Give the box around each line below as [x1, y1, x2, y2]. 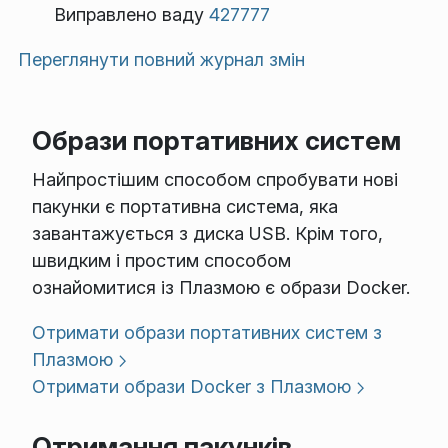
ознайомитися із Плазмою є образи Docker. [31, 277, 410, 299]
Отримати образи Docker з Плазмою [31, 376, 351, 398]
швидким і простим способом [31, 250, 291, 272]
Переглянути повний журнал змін [18, 49, 305, 71]
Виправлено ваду [54, 4, 209, 26]
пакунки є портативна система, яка [31, 196, 338, 218]
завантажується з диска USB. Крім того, [31, 223, 383, 245]
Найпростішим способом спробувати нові [31, 169, 398, 191]
